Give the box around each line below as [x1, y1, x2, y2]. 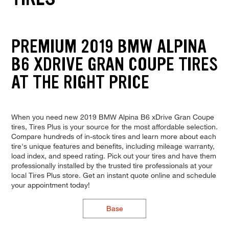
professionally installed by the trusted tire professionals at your [11, 161, 213, 170]
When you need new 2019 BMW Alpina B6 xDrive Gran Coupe [11, 112, 214, 121]
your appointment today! [11, 180, 90, 189]
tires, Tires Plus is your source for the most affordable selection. [11, 122, 218, 131]
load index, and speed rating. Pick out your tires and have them [11, 151, 216, 160]
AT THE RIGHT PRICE [11, 70, 149, 95]
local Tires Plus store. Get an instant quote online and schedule [11, 170, 216, 179]
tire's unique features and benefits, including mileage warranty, [11, 141, 215, 150]
